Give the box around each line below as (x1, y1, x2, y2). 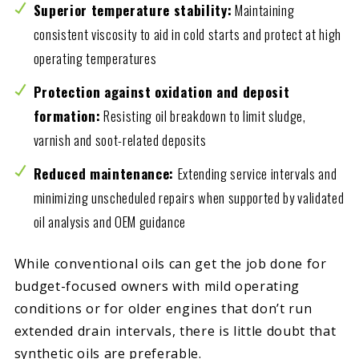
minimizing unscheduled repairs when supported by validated (33, 187, 345, 208)
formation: (33, 105, 101, 126)
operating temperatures (33, 48, 157, 69)
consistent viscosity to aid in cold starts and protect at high (33, 24, 342, 45)
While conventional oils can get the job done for (14, 254, 327, 272)
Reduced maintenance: (33, 163, 178, 184)
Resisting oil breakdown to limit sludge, (100, 105, 306, 126)
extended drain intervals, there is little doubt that (14, 321, 337, 340)
